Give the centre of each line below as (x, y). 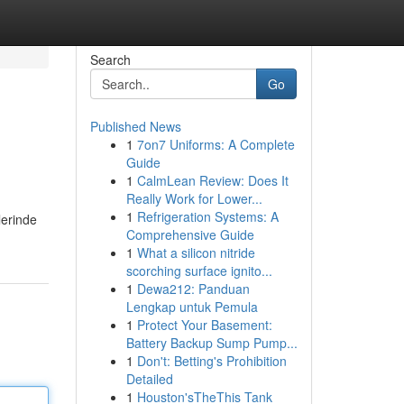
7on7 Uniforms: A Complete (216, 144)
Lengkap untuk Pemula (192, 307)
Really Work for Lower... (194, 198)
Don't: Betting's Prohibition (211, 361)
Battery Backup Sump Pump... (211, 343)
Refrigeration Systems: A (207, 216)
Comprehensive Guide (190, 234)
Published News (135, 126)
